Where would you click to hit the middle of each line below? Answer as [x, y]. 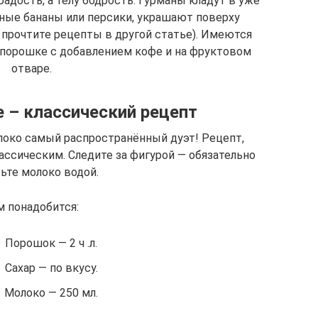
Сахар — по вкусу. [51, 268]
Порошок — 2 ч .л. [51, 243]
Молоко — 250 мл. [51, 293]
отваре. [31, 68]
